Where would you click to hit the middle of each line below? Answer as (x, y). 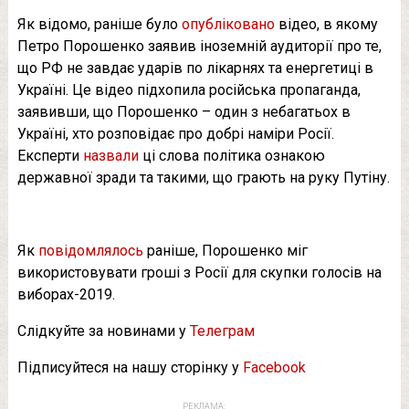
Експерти (50, 155)
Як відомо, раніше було (99, 24)
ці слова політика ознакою (231, 155)
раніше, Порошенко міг (225, 250)
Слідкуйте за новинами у (103, 330)
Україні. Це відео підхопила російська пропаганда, (189, 89)
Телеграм (222, 330)
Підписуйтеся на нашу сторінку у (130, 367)
